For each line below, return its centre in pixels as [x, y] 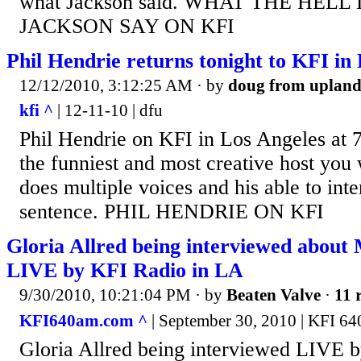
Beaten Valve [274, 295]
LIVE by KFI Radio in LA [125, 271]
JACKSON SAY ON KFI [127, 26]
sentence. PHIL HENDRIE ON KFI [172, 212]
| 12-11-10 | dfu [108, 111]
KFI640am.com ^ [83, 320]
